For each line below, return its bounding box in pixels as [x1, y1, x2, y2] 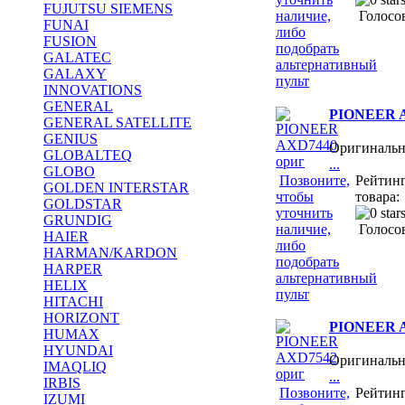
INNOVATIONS [43, 82, 142, 98]
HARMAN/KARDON [43, 245, 177, 260]
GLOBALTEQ [43, 147, 132, 163]
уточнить [276, 204, 333, 221]
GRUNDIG [43, 212, 112, 228]
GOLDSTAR [43, 196, 122, 212]
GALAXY [43, 66, 107, 81]
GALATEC [43, 50, 111, 65]
